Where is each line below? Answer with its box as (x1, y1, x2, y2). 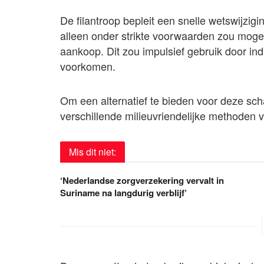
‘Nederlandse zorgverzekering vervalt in (60, 174, 224, 187)
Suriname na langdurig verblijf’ (60, 186, 187, 200)
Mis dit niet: (69, 145, 116, 159)
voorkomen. (60, 58, 115, 74)
